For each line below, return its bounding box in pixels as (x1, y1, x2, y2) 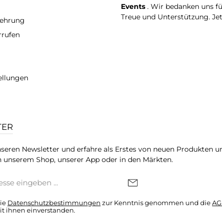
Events (121, 2, 147, 11)
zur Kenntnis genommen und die (101, 199, 212, 207)
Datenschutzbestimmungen (7, 199, 101, 207)
